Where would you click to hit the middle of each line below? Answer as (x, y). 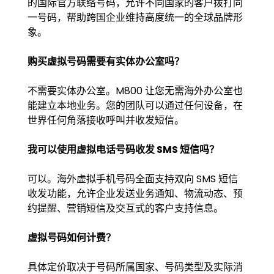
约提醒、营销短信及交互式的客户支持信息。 (125, 208)
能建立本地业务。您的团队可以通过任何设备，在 (135, 105)
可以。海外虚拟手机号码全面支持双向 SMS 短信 (132, 179)
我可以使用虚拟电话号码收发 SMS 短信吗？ (123, 149)
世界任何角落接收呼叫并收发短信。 (106, 120)
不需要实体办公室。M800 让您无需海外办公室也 (135, 91)
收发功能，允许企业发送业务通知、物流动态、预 (135, 193)
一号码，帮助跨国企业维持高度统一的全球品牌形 (135, 17)
